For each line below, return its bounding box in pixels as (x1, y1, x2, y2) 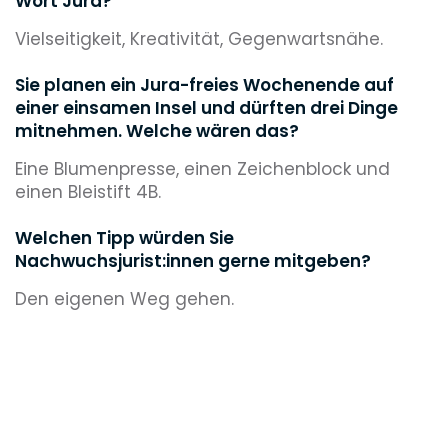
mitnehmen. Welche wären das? (15, 118, 299, 143)
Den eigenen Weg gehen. (15, 286, 234, 311)
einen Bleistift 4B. (15, 179, 161, 204)
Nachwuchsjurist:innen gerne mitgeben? (15, 248, 371, 273)
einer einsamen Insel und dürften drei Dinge (15, 95, 398, 120)
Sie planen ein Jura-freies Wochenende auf (15, 72, 394, 97)
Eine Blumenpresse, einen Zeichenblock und (15, 156, 390, 181)
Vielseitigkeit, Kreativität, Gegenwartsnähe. (15, 26, 383, 51)
